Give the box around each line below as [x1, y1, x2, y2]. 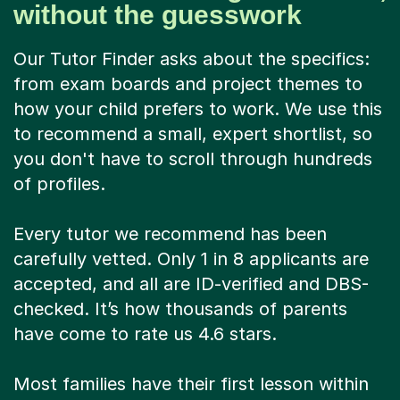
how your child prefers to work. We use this [13, 98, 382, 121]
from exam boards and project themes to [13, 73, 362, 96]
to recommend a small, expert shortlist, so [13, 123, 372, 146]
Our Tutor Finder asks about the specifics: [13, 48, 370, 71]
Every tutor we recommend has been [13, 223, 327, 246]
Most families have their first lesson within [13, 373, 369, 396]
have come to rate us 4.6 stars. [13, 323, 277, 346]
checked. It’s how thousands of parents [13, 298, 347, 321]
